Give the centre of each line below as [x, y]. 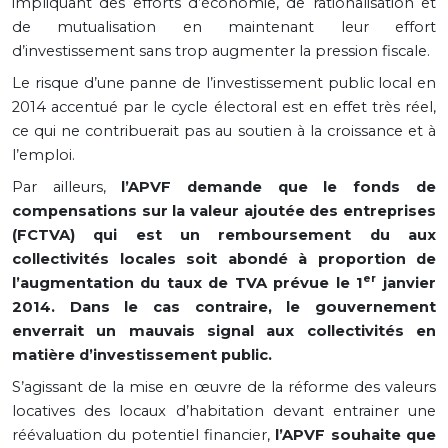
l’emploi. [43, 154]
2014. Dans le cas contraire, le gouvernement [224, 306]
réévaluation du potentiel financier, [143, 434]
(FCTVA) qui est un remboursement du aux [224, 234]
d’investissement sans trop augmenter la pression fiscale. [221, 50]
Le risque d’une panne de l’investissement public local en [224, 82]
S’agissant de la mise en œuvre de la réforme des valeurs [224, 386]
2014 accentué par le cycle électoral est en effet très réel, [224, 106]
